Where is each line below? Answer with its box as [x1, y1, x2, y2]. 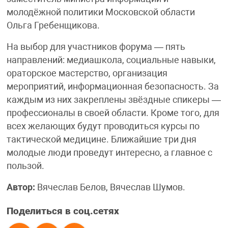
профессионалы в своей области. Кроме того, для [6, 108, 219, 119]
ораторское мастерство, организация [6, 68, 167, 79]
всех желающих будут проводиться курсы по [6, 121, 199, 132]
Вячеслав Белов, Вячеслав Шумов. [35, 182, 185, 193]
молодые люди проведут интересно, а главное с [6, 148, 212, 158]
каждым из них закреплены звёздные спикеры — [6, 95, 221, 105]
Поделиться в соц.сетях [6, 206, 119, 217]
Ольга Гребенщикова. [6, 20, 100, 31]
